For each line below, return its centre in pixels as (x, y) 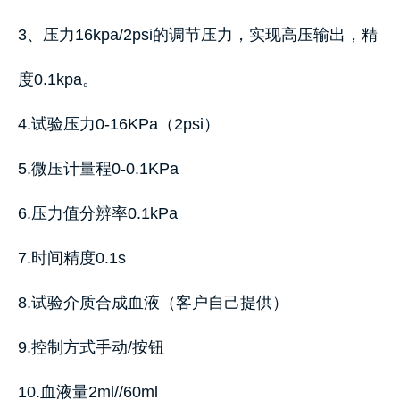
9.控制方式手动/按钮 (91, 347)
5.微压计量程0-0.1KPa (98, 169)
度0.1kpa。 (58, 79)
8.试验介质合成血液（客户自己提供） (153, 303)
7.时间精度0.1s (72, 258)
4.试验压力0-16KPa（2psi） (119, 124)
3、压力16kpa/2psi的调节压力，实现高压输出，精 (198, 35)
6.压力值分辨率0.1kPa (98, 213)
